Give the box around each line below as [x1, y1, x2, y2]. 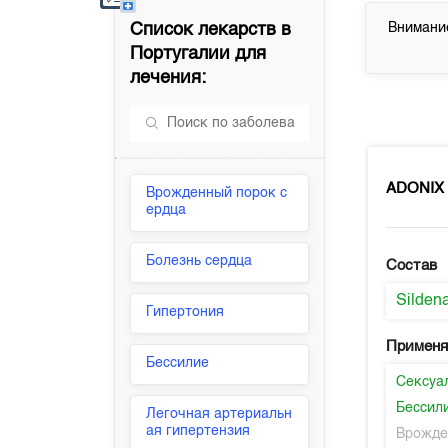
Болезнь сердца [146, 254, 253, 268]
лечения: [130, 69, 207, 87]
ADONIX [386, 180, 445, 196]
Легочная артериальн [146, 407, 293, 421]
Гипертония [146, 305, 225, 319]
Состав [386, 258, 438, 273]
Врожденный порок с [146, 186, 288, 200]
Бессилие [146, 356, 210, 370]
